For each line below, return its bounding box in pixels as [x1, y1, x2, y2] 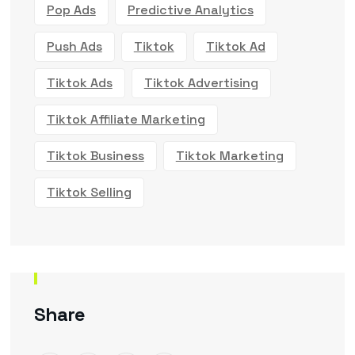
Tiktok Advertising [143, 74, 258, 91]
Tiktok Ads [46, 74, 113, 91]
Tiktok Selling [46, 183, 132, 200]
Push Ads [46, 37, 102, 55]
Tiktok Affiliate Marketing [46, 110, 205, 128]
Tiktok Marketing [175, 147, 284, 164]
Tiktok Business [46, 147, 144, 164]
